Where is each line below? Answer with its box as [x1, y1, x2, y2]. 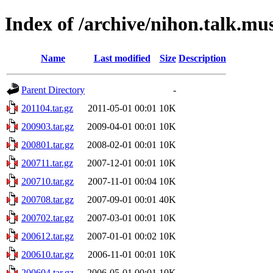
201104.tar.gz [21, 102, 73, 113]
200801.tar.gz [21, 139, 74, 150]
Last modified [93, 52, 151, 63]
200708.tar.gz [21, 194, 74, 205]
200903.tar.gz [21, 121, 74, 132]
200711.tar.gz [21, 157, 73, 168]
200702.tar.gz [21, 212, 74, 223]
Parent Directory [21, 84, 85, 95]
